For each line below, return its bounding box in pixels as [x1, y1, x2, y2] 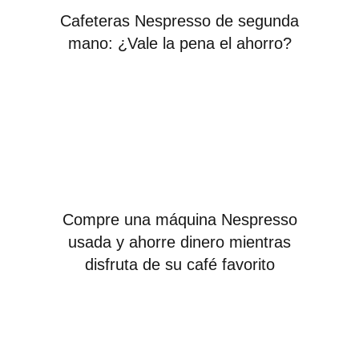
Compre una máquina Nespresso [62, 210, 297, 228]
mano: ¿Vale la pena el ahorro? [67, 34, 292, 52]
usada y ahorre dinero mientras [68, 232, 291, 251]
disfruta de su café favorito [84, 255, 275, 273]
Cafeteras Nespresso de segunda [60, 11, 299, 30]
